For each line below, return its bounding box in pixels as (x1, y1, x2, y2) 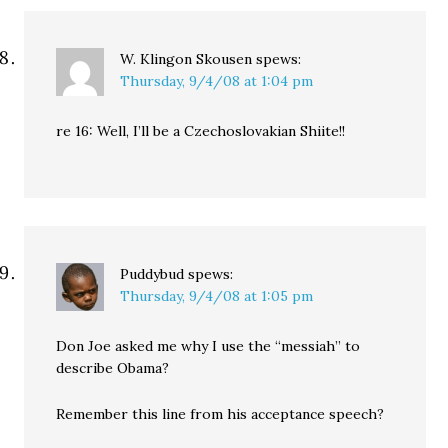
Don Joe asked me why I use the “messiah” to (56, 337, 361, 355)
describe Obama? (56, 359, 170, 377)
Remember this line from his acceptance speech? (56, 405, 385, 423)
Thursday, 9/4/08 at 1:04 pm (120, 72, 314, 90)
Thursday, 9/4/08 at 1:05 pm (120, 287, 314, 305)
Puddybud (120, 265, 185, 283)
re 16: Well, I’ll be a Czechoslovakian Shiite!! (56, 122, 346, 140)
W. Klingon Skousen (120, 50, 253, 68)
